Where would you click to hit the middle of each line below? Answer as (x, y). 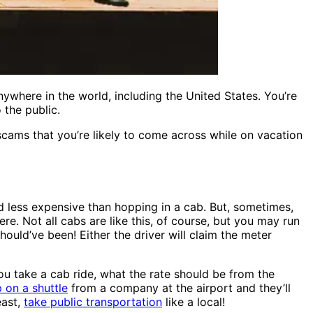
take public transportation (93, 302)
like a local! (194, 302)
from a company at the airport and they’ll (179, 288)
